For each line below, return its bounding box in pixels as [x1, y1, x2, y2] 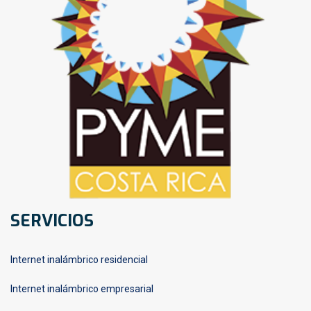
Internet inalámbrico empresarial [10, 283, 153, 294]
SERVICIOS [10, 209, 94, 232]
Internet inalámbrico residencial [10, 253, 148, 265]
